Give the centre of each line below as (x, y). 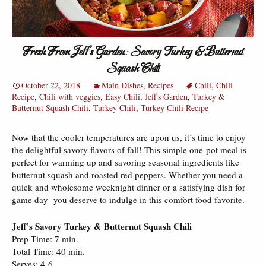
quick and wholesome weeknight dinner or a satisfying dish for (129, 187)
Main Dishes (122, 85)
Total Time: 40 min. (48, 251)
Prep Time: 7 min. (45, 238)
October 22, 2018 (51, 85)
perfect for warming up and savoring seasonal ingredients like (126, 162)
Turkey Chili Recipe (175, 107)
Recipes (161, 85)
